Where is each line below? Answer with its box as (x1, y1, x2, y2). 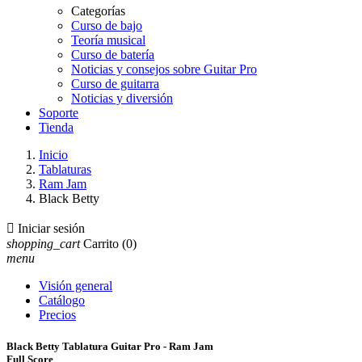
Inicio (39, 148, 68, 162)
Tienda (39, 120, 74, 134)
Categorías (71, 4, 125, 18)
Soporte (39, 106, 78, 120)
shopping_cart (6, 237, 80, 250)
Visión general (39, 279, 112, 293)
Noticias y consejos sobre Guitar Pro (71, 62, 257, 76)
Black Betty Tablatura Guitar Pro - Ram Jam (6, 340, 213, 353)
